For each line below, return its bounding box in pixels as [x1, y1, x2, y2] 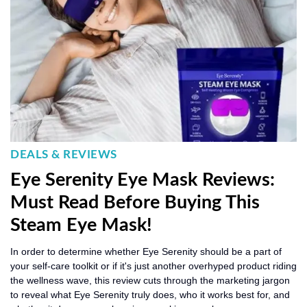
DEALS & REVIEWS [10, 149, 117, 160]
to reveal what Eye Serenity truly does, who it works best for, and [10, 289, 290, 300]
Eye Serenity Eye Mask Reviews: [10, 171, 275, 189]
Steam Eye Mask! [10, 216, 152, 234]
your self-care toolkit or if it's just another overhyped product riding [10, 260, 297, 271]
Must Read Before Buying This [10, 193, 260, 212]
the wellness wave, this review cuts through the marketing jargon [10, 275, 290, 286]
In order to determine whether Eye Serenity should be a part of [10, 246, 282, 257]
